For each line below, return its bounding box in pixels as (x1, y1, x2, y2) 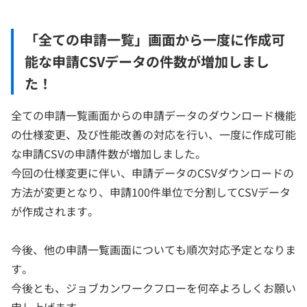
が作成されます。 (11, 202, 99, 219)
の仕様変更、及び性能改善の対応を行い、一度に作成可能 (11, 125, 296, 143)
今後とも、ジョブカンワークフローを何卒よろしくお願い (11, 279, 296, 296)
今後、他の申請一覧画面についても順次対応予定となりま (11, 241, 296, 258)
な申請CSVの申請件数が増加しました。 (11, 145, 206, 162)
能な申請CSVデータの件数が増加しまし (25, 51, 269, 71)
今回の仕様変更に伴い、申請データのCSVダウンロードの (11, 164, 294, 181)
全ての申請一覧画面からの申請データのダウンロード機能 (11, 106, 296, 123)
